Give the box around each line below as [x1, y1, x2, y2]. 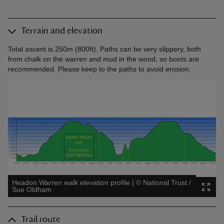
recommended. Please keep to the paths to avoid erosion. [8, 65, 191, 73]
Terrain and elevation [21, 26, 102, 36]
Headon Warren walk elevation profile [12, 178, 130, 187]
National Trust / [143, 178, 191, 187]
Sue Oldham [12, 185, 51, 194]
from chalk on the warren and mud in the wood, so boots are [8, 55, 199, 63]
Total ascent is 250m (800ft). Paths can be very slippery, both [8, 45, 201, 53]
